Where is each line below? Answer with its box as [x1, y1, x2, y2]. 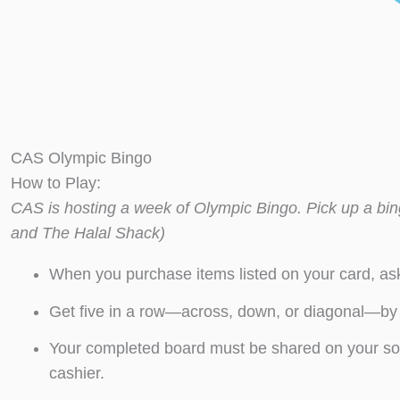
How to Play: [11, 174, 101, 192]
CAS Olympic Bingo [11, 149, 152, 167]
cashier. [48, 364, 104, 382]
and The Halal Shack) [11, 224, 165, 242]
